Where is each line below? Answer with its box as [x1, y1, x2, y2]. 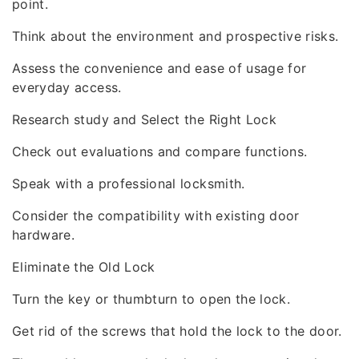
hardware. [12, 227, 75, 243]
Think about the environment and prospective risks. [12, 28, 339, 44]
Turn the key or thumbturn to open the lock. [12, 291, 291, 307]
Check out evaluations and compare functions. [12, 143, 308, 159]
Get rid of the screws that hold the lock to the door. [12, 323, 342, 339]
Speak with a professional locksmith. [12, 175, 245, 192]
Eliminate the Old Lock [12, 259, 155, 275]
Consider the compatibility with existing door [12, 208, 300, 224]
